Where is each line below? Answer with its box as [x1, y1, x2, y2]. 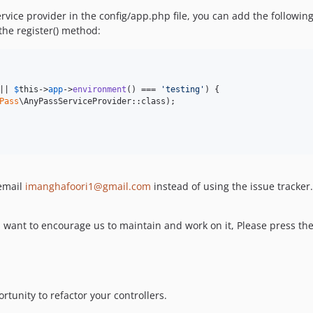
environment [73, 85, 126, 95]
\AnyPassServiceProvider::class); [19, 96, 175, 107]
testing [166, 85, 200, 95]
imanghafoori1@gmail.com [25, 180, 151, 194]
